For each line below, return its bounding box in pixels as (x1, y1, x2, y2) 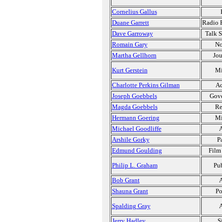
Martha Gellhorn (111, 52, 157, 59)
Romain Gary (111, 41, 148, 48)
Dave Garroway (111, 30, 153, 37)
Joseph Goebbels (111, 92, 157, 100)
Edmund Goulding (111, 147, 162, 154)
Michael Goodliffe (111, 125, 162, 132)
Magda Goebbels (111, 103, 158, 111)
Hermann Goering (111, 114, 160, 121)
